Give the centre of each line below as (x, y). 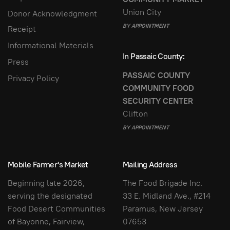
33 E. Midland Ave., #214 (167, 196)
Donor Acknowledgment (52, 13)
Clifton (135, 113)
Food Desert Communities (56, 209)
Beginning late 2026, (46, 183)
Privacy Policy (33, 78)
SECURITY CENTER (158, 101)
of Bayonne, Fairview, (46, 222)
